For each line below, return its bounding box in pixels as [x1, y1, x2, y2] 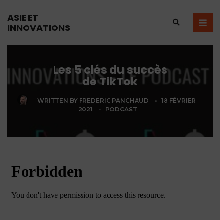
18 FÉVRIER [161, 97, 196, 104]
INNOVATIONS [7, 22, 70, 34]
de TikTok [82, 74, 137, 89]
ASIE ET [7, 11, 38, 24]
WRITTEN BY [37, 97, 79, 104]
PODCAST [105, 106, 137, 113]
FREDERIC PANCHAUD [79, 97, 149, 104]
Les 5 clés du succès [53, 62, 167, 78]
